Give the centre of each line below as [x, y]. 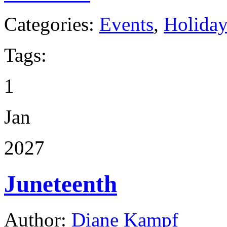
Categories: [52, 24]
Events [126, 24]
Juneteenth [61, 184]
